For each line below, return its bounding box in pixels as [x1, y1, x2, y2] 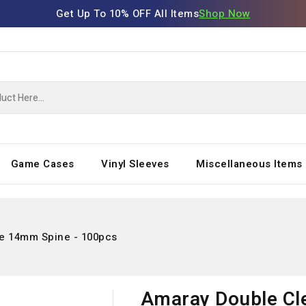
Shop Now [199, 6, 251, 21]
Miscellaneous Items [196, 156, 303, 171]
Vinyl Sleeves [101, 156, 169, 171]
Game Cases [10, 156, 74, 171]
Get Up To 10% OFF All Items [55, 6, 199, 21]
